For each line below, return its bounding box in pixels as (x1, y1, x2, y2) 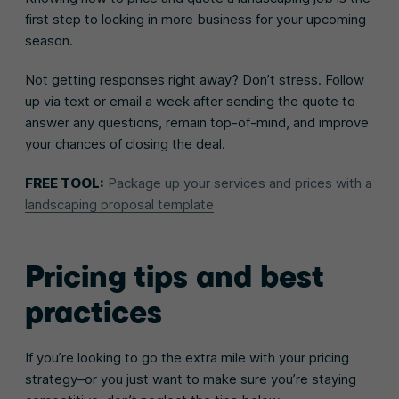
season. (25, 31, 77, 49)
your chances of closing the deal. (25, 134, 225, 152)
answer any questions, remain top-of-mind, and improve (25, 113, 369, 131)
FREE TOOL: (25, 174, 104, 191)
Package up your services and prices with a (108, 174, 372, 191)
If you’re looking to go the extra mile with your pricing (25, 348, 349, 366)
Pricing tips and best (25, 256, 323, 295)
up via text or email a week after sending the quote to (25, 92, 355, 110)
